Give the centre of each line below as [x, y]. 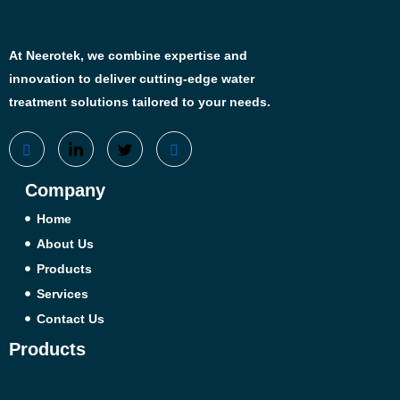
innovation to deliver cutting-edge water [132, 78]
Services [62, 293]
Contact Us [70, 318]
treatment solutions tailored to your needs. [140, 101]
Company [65, 191]
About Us [65, 243]
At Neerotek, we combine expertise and [128, 55]
